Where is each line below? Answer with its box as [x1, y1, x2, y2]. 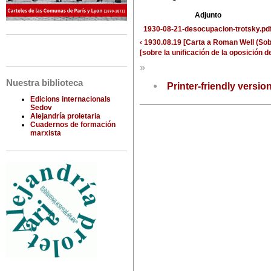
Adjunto [194, 11, 221, 20]
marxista [30, 129, 61, 138]
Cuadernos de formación [30, 120, 116, 129]
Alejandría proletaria [30, 112, 100, 121]
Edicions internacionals [30, 95, 111, 104]
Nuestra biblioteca [6, 78, 83, 88]
